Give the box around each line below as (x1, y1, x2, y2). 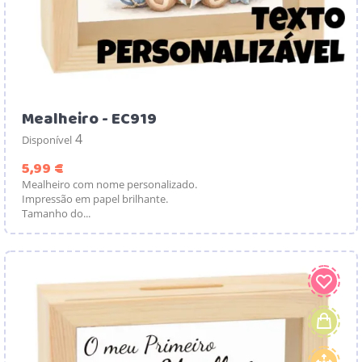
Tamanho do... (22, 205, 90, 221)
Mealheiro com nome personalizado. (22, 176, 197, 192)
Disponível (22, 132, 72, 147)
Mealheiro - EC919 (22, 104, 157, 133)
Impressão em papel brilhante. (22, 191, 168, 206)
